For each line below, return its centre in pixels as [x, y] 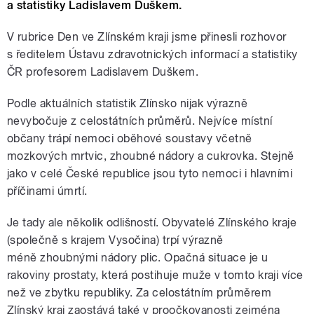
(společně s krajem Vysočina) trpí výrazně [115, 240]
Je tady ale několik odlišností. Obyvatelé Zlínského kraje [152, 223]
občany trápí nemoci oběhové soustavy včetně [130, 139]
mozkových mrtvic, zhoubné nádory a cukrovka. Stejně [151, 156]
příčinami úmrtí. [49, 191]
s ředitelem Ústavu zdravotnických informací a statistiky [152, 55]
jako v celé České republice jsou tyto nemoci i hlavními [150, 174]
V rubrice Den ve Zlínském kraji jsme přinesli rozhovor [147, 37]
